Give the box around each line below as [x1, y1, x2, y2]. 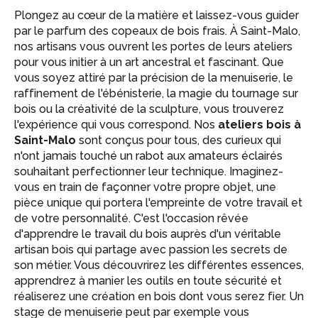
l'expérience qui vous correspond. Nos [14, 118, 218, 131]
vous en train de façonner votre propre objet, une [14, 180, 276, 194]
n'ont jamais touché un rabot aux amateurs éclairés [14, 149, 283, 163]
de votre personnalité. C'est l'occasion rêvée [14, 212, 248, 225]
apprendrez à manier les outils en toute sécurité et [14, 274, 282, 287]
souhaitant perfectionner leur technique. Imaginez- [14, 165, 283, 178]
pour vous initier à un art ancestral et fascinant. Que [14, 55, 284, 69]
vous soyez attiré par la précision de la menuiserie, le [14, 71, 293, 84]
